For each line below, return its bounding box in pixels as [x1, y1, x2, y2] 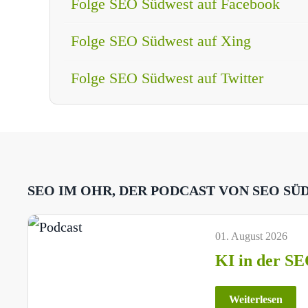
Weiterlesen [229, 293, 283, 305]
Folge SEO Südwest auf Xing [71, 32, 251, 49]
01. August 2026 [215, 230, 288, 242]
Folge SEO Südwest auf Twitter [71, 69, 263, 87]
